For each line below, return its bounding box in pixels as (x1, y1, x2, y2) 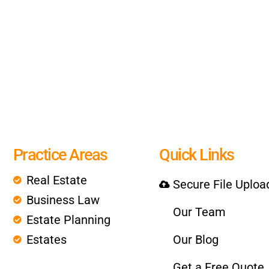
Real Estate (26, 173, 87, 188)
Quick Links (159, 145, 234, 165)
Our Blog (172, 232, 219, 247)
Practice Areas (13, 145, 107, 165)
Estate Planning (26, 213, 110, 228)
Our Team (172, 205, 226, 220)
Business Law (26, 193, 100, 208)
